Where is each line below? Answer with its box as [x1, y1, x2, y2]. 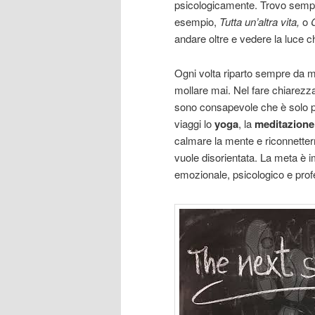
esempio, [174, 14, 219, 30]
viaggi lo [174, 115, 214, 131]
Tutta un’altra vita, [219, 14, 300, 30]
